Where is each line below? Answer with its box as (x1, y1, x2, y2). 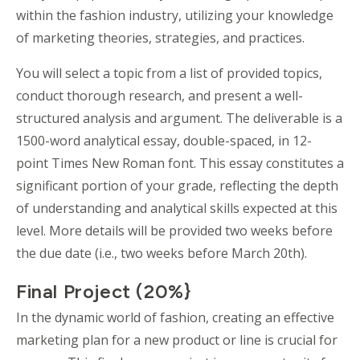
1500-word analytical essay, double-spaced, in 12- (16, 131, 312, 149)
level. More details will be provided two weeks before (16, 221, 333, 239)
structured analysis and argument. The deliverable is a (16, 108, 342, 127)
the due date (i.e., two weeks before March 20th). (16, 243, 310, 262)
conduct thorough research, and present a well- (16, 86, 303, 104)
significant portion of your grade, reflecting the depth (16, 176, 338, 194)
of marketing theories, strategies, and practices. (16, 28, 308, 47)
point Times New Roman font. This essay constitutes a (16, 153, 344, 172)
